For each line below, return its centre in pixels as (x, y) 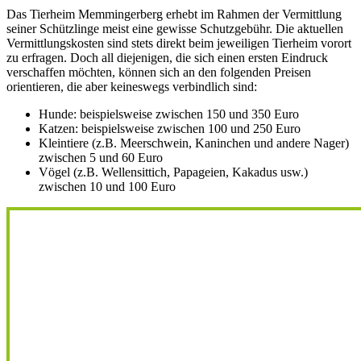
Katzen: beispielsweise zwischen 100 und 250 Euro (170, 129)
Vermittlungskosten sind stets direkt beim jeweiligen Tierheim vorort (179, 44)
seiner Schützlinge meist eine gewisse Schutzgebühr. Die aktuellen (175, 29)
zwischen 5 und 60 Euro (101, 158)
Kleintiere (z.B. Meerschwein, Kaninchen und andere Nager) (194, 143)
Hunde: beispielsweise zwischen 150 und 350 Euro (169, 114)
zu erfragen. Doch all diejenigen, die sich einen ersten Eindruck (167, 58)
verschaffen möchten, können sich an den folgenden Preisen (159, 73)
